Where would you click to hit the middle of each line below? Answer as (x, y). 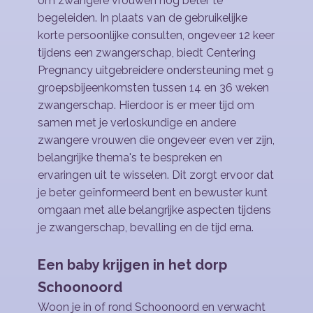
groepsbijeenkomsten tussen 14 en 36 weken (153, 88)
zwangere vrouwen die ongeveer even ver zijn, (156, 140)
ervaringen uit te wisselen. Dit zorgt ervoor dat (156, 175)
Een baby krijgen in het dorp (132, 265)
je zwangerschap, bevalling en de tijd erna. (146, 227)
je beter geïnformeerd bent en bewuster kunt (153, 192)
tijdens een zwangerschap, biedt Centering (147, 53)
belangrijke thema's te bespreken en (130, 158)
